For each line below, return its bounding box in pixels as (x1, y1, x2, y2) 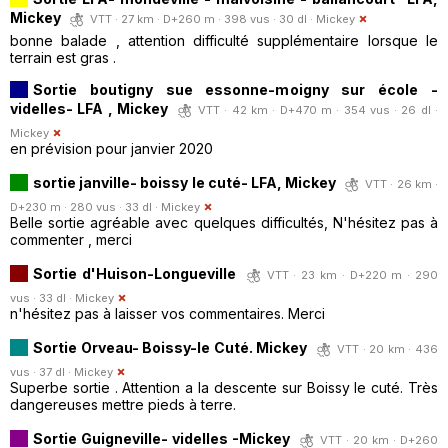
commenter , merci (10, 230, 132, 248)
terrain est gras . (10, 48, 116, 66)
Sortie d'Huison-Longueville (33, 264, 236, 282)
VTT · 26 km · (365, 176, 439, 191)
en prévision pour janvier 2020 (10, 139, 213, 157)
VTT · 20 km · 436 (337, 341, 439, 356)
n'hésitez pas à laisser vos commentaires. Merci (10, 304, 325, 322)
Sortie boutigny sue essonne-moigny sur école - (33, 80, 438, 98)
